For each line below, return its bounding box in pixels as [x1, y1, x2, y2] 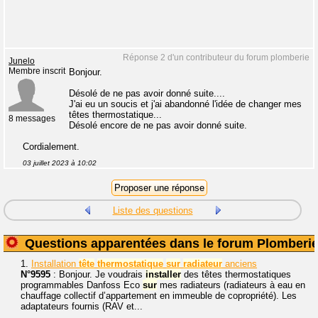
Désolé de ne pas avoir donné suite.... [69, 88, 225, 99]
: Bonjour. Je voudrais [50, 269, 146, 280]
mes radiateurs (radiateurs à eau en [157, 280, 305, 290]
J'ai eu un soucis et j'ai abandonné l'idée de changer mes [69, 99, 302, 109]
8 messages [9, 114, 55, 123]
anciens [222, 258, 257, 269]
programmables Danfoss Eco [21, 280, 143, 290]
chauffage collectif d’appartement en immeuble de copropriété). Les [21, 290, 297, 301]
